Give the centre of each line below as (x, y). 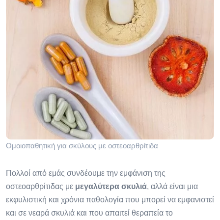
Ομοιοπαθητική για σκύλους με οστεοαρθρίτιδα (82, 146)
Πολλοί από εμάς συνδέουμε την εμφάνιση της (86, 173)
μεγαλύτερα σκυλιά (111, 186)
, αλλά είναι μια (172, 186)
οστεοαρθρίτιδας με (41, 186)
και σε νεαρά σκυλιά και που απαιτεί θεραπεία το (89, 213)
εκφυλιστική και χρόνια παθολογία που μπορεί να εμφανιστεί (110, 200)
